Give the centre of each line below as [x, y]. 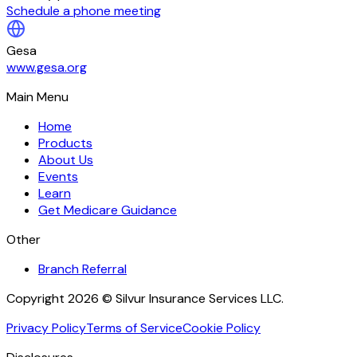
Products [65, 143]
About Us [66, 159]
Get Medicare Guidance [108, 210]
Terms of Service [134, 328]
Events [58, 176]
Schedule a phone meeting [84, 10]
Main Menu [37, 96]
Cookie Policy [222, 328]
